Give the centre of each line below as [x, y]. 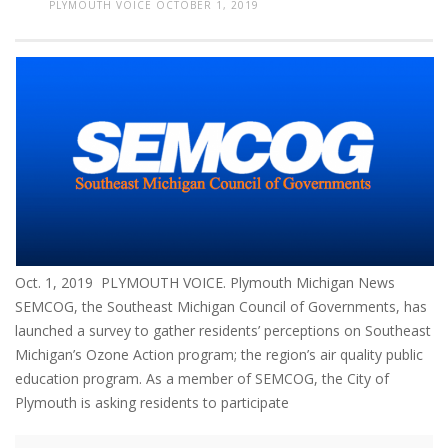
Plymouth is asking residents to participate [152, 402]
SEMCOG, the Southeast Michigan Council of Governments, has [221, 306]
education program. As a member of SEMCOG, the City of [202, 378]
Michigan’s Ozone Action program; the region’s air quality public [219, 354]
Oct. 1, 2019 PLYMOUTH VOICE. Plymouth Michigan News [209, 282]
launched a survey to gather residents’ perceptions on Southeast [223, 330]
